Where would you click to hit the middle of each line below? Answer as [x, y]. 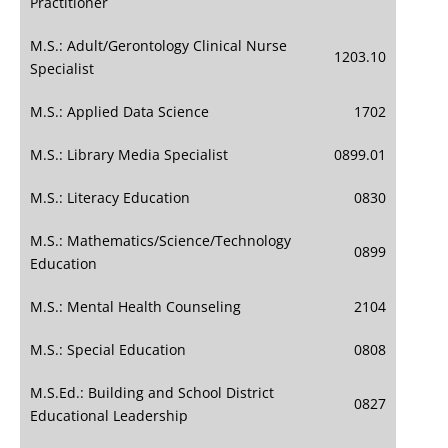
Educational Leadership [109, 416]
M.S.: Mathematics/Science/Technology [160, 241]
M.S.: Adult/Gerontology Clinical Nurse [158, 46]
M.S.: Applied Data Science [119, 112]
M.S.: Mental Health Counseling [135, 307]
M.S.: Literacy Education [110, 198]
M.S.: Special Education [108, 350]
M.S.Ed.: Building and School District [152, 393]
